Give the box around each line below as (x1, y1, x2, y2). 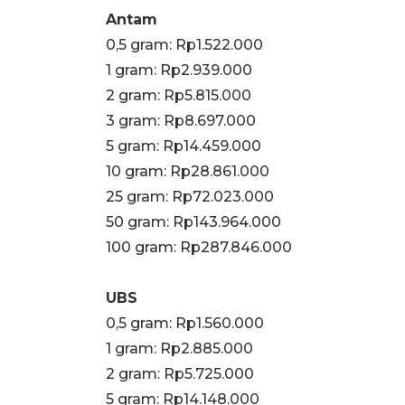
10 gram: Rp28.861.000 (106, 162, 269, 180)
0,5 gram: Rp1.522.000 (106, 35, 263, 53)
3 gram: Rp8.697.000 (106, 111, 256, 129)
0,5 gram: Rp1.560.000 (106, 314, 264, 332)
